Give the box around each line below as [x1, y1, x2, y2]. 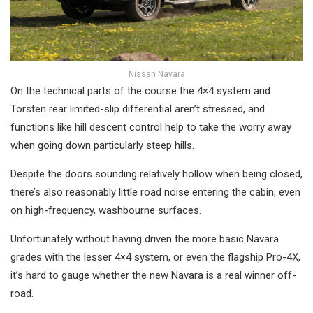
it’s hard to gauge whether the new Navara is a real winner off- [10, 269, 296, 282]
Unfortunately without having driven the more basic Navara [10, 233, 279, 246]
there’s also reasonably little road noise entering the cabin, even [10, 186, 300, 199]
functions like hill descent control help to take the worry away [10, 121, 291, 134]
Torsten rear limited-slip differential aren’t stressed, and [10, 103, 265, 116]
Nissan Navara [128, 69, 185, 80]
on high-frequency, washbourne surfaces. [10, 204, 201, 217]
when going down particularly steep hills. [10, 139, 194, 152]
